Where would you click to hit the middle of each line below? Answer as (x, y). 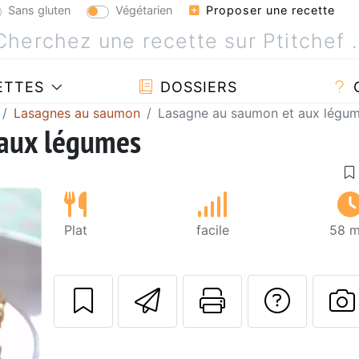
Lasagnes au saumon (77, 113)
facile (212, 230)
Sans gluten (39, 10)
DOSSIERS (196, 87)
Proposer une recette (268, 10)
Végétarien (144, 10)
